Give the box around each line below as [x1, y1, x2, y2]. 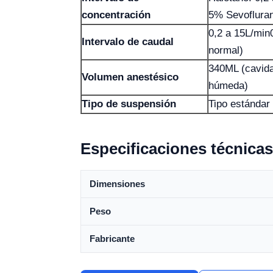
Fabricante [90, 233, 135, 244]
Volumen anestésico [82, 71, 179, 83]
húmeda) [208, 80, 248, 91]
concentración [82, 9, 151, 21]
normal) [208, 44, 243, 56]
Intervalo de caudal [82, 36, 174, 48]
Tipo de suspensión [82, 98, 176, 110]
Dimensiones [90, 179, 145, 189]
